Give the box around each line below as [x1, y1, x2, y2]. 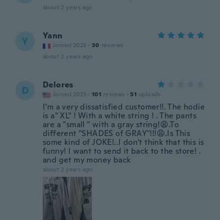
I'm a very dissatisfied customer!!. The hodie [43, 102, 205, 112]
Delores [43, 80, 74, 90]
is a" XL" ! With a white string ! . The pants [43, 110, 196, 121]
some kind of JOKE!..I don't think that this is [43, 137, 204, 147]
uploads [138, 90, 161, 98]
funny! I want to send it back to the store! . [43, 146, 201, 156]
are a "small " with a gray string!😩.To [43, 119, 179, 130]
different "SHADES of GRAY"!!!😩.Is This [43, 128, 191, 138]
